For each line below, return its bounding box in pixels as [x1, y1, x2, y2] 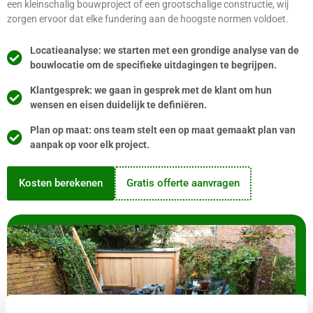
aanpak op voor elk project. [29, 139, 150, 150]
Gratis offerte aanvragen [126, 177, 240, 189]
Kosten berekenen [19, 177, 103, 189]
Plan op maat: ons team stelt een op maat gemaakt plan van [29, 124, 296, 136]
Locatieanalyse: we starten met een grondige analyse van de [29, 45, 299, 56]
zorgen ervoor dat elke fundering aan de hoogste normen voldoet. [7, 13, 289, 24]
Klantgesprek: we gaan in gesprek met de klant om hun [29, 85, 272, 96]
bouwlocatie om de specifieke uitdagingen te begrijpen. [29, 59, 277, 71]
